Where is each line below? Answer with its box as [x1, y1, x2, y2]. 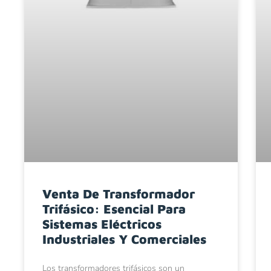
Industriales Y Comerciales [42, 232, 206, 247]
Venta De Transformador [42, 186, 195, 201]
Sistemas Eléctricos [42, 217, 162, 232]
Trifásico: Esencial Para [42, 201, 186, 217]
